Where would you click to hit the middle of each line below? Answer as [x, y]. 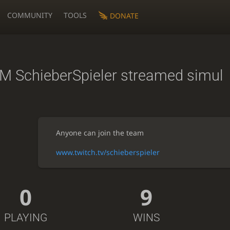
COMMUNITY [30, 15]
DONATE [124, 15]
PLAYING [26, 217]
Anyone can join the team [100, 132]
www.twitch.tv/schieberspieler [108, 152]
